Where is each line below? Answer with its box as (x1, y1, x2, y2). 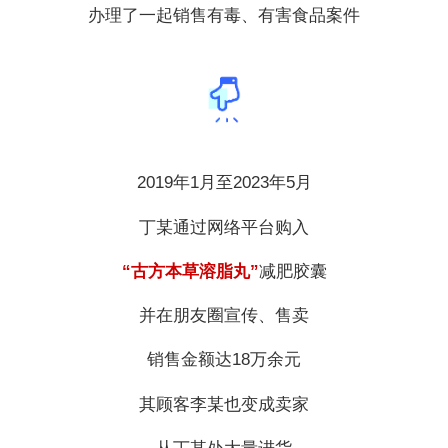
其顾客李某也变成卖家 (139, 394, 309, 414)
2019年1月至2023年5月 (136, 173, 312, 193)
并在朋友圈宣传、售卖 (139, 306, 309, 326)
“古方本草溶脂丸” (121, 261, 259, 281)
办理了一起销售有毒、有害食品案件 (88, 5, 360, 25)
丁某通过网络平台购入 (139, 217, 309, 237)
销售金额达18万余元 (147, 350, 301, 370)
